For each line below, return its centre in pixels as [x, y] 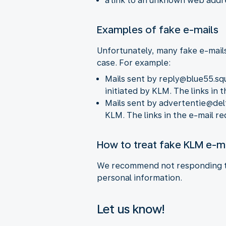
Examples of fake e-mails [158, 30]
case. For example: [134, 63]
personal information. [139, 178]
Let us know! [131, 209]
